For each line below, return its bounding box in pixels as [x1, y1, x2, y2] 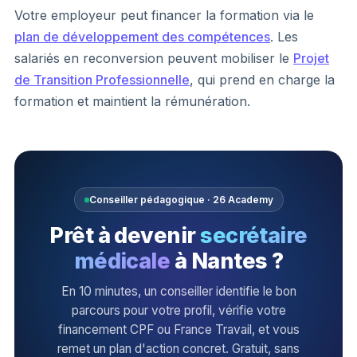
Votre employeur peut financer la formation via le [14, 6, 314, 23]
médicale [73, 248, 171, 274]
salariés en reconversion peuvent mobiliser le [14, 49, 293, 66]
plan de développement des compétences [14, 28, 270, 45]
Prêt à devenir [49, 222, 201, 249]
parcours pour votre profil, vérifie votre [71, 303, 286, 318]
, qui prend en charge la [190, 71, 335, 88]
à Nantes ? [170, 248, 284, 274]
